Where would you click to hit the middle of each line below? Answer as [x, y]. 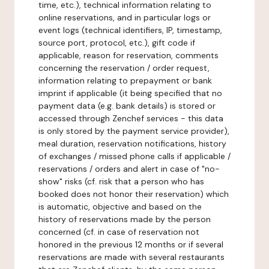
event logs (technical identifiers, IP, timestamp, [130, 30]
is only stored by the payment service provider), [134, 131]
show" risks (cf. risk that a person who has [121, 181]
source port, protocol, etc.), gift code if [117, 43]
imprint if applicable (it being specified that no [130, 93]
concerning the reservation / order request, [124, 68]
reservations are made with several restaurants [131, 257]
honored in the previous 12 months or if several [131, 244]
